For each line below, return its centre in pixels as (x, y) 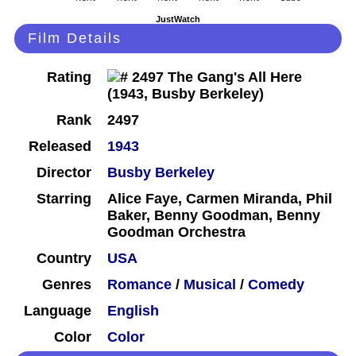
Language (58, 311)
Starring (64, 199)
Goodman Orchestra (176, 232)
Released (60, 147)
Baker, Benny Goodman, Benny (214, 216)
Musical (210, 285)
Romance (139, 285)
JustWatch (178, 19)
